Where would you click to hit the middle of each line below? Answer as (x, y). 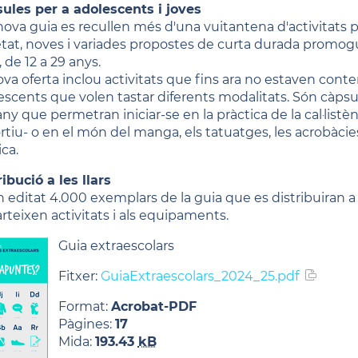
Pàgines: (86, 324)
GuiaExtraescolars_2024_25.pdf (199, 276)
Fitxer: (79, 276)
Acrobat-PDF (153, 306)
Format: (84, 306)
